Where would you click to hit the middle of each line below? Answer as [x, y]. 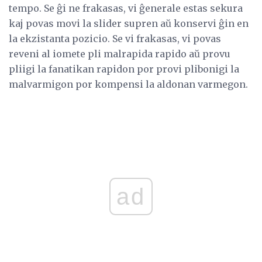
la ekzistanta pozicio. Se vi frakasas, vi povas [115, 39]
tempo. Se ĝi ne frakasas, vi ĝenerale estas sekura [126, 8]
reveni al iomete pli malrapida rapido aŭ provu [120, 54]
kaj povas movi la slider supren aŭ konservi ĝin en [129, 24]
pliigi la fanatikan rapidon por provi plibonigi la [124, 69]
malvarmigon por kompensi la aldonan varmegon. [128, 85]
